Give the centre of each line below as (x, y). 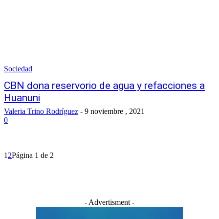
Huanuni (22, 98)
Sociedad (18, 69)
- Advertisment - (109, 202)
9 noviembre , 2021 (115, 111)
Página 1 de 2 (33, 155)
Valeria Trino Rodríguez (41, 111)
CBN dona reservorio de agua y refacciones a (104, 86)
